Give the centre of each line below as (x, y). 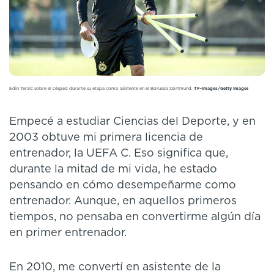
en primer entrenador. (68, 233)
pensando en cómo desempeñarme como (123, 186)
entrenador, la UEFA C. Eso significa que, (119, 154)
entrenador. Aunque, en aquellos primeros (123, 202)
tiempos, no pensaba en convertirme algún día (135, 217)
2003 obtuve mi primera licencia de (106, 138)
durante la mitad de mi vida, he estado (113, 170)
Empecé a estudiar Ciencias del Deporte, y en (132, 122)
